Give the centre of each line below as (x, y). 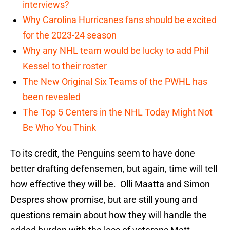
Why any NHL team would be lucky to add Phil (116, 51)
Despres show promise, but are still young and (104, 200)
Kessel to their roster (65, 66)
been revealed (52, 97)
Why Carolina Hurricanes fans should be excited (120, 20)
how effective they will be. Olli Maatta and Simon (110, 184)
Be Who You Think (59, 128)
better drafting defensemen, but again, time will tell (114, 169)
